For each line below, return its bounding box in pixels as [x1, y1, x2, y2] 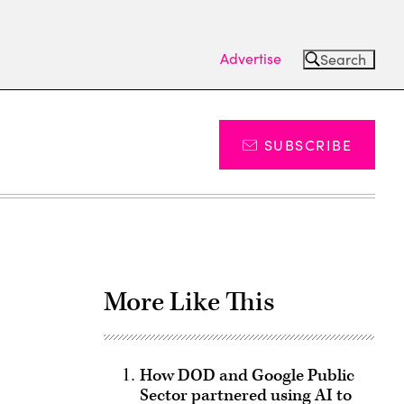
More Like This [103, 285, 275, 319]
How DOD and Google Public [139, 364, 354, 387]
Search [320, 49, 366, 69]
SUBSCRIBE [264, 135, 352, 154]
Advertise [220, 48, 281, 68]
